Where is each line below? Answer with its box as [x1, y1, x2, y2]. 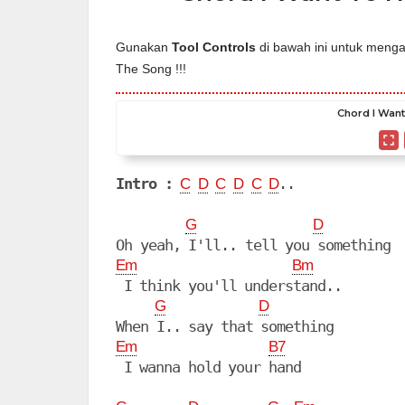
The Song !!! [116, 61, 186, 76]
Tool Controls [172, 40, 256, 54]
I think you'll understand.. [116, 277, 343, 296]
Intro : [116, 174, 173, 193]
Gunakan [116, 40, 172, 54]
